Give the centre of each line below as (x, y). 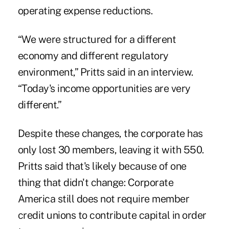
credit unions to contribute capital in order (112, 215)
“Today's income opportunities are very (104, 88)
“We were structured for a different (97, 39)
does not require (113, 199)
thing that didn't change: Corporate (96, 182)
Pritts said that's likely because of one (102, 166)
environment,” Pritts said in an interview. (105, 72)
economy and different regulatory (93, 55)
